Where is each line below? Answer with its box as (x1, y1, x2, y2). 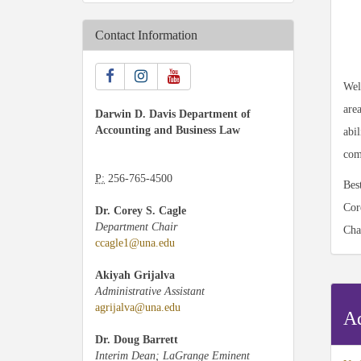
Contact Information (95, 28, 197, 42)
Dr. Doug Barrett (95, 334, 178, 346)
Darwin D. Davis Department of (95, 108, 251, 120)
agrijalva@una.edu (95, 301, 180, 313)
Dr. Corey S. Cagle (95, 205, 186, 217)
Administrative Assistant (95, 285, 205, 297)
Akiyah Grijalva (95, 269, 175, 281)
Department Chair (95, 221, 177, 233)
